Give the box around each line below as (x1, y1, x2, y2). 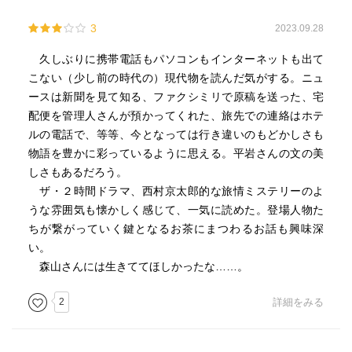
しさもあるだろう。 (27, 166, 127, 178)
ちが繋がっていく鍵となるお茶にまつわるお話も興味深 (27, 222, 324, 235)
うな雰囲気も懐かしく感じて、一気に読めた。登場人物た (27, 203, 324, 216)
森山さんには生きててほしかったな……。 (27, 260, 248, 273)
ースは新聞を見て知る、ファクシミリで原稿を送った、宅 (27, 90, 324, 103)
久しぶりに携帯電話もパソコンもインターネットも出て (27, 53, 324, 65)
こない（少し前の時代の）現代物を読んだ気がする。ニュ (27, 71, 324, 84)
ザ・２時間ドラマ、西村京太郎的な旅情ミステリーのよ (27, 185, 324, 197)
